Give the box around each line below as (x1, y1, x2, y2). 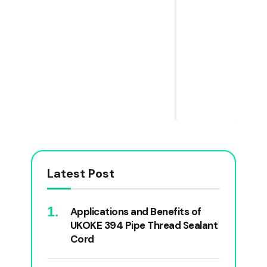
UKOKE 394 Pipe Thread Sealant (70, 218, 218, 232)
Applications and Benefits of (70, 204, 201, 218)
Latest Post (47, 165, 114, 181)
